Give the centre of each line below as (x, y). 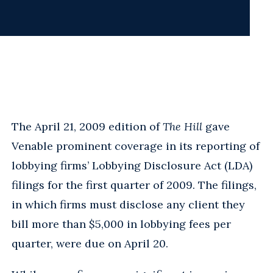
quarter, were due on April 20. (90, 243)
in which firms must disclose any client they (128, 204)
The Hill (183, 126)
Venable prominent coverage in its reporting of (136, 146)
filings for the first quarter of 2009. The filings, (134, 185)
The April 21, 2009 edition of (87, 126)
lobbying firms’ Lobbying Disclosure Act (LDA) (132, 165)
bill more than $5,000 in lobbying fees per (121, 224)
